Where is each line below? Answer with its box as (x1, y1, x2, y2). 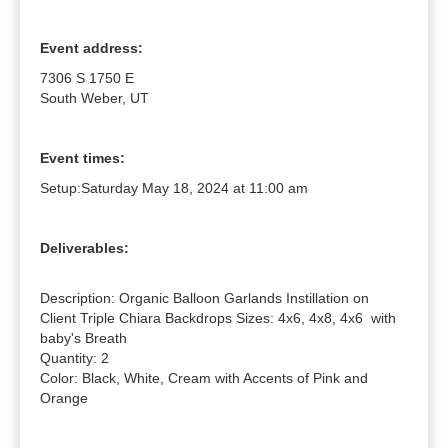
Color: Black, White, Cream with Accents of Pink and (40, 370, 368, 387)
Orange (40, 390, 88, 407)
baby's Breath (40, 330, 127, 347)
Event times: (40, 150, 125, 167)
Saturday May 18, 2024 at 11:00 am (81, 180, 308, 197)
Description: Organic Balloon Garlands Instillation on (40, 290, 369, 307)
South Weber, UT (40, 90, 149, 107)
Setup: (40, 180, 81, 197)
